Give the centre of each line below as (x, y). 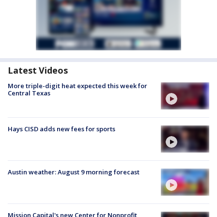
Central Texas (29, 93)
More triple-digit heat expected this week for (77, 85)
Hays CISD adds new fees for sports (62, 129)
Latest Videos (38, 70)
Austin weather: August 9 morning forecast (74, 172)
